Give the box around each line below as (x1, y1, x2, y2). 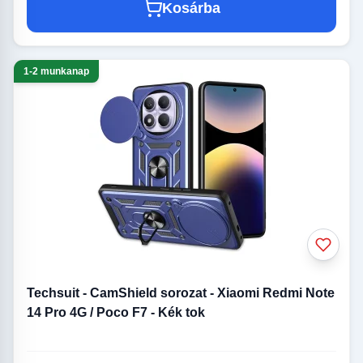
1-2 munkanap (23, 66, 89, 78)
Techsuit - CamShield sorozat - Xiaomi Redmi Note (27, 286, 335, 301)
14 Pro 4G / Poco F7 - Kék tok (27, 305, 205, 320)
